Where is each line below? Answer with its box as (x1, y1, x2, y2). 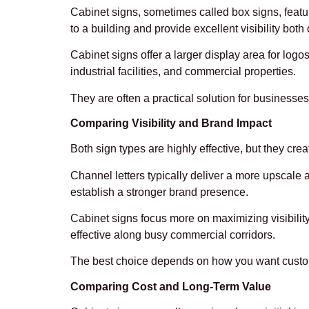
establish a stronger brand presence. (70, 186, 248, 198)
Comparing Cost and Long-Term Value (70, 280, 271, 292)
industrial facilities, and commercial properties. (70, 66, 296, 78)
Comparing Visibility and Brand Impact (70, 117, 272, 130)
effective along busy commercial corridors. (70, 229, 275, 241)
